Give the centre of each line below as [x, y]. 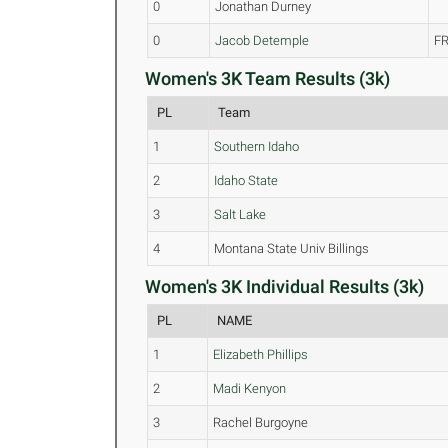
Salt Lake [240, 214]
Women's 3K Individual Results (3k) [285, 286]
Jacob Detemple [262, 40]
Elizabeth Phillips [261, 354]
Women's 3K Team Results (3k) [268, 78]
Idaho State [246, 180]
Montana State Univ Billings [292, 248]
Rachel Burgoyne [261, 422]
